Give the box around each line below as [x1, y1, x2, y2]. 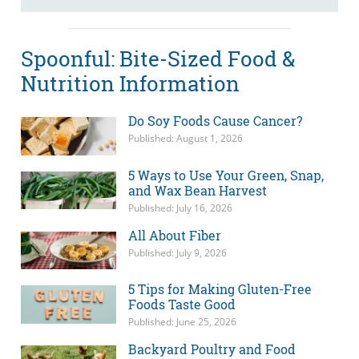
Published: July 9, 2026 [127, 245, 227, 260]
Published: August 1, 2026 [127, 131, 243, 146]
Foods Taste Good [127, 296, 236, 313]
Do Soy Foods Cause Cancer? [127, 112, 302, 130]
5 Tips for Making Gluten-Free [127, 280, 312, 298]
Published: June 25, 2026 [127, 315, 236, 329]
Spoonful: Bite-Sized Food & [21, 44, 295, 72]
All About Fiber [127, 226, 221, 244]
